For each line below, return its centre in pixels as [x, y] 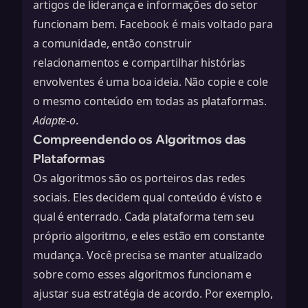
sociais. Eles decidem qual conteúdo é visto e [147, 197]
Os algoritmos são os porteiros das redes [140, 178]
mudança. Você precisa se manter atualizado [148, 255]
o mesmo [59, 101]
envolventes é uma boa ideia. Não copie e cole [151, 82]
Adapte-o [55, 120]
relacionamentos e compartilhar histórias [140, 63]
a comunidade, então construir [112, 43]
